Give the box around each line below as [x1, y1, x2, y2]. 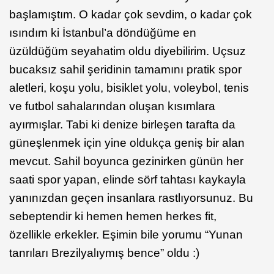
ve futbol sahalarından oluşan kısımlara [9, 100, 215, 113]
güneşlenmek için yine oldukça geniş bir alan [9, 136, 245, 149]
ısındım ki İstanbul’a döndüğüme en [9, 26, 196, 39]
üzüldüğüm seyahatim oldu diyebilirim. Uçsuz [9, 45, 246, 57]
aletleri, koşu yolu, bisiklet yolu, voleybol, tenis [9, 81, 249, 94]
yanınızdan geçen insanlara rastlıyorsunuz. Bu [9, 191, 253, 204]
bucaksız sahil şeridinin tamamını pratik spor [9, 63, 242, 76]
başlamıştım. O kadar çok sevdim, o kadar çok [9, 8, 252, 21]
